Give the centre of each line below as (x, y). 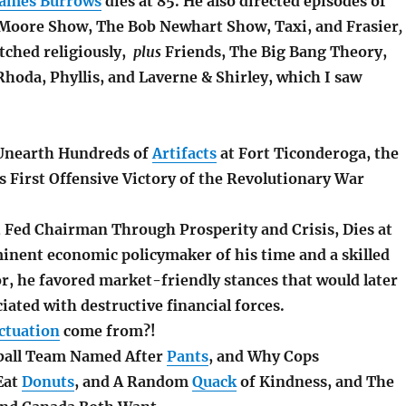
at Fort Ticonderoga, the (307, 154)
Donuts (48, 382)
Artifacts (184, 154)
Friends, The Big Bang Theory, (275, 52)
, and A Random (133, 382)
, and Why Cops (263, 357)
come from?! (107, 331)
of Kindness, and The (315, 382)
